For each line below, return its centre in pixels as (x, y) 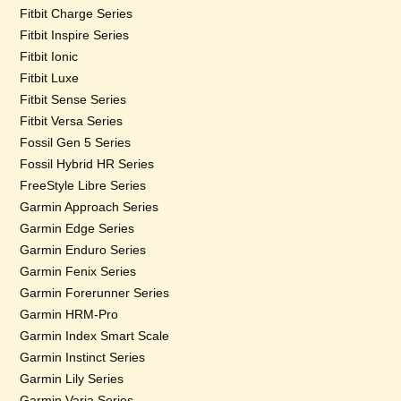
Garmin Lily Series (72, 379)
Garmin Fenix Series (78, 271)
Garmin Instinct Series (83, 357)
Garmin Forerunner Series (95, 293)
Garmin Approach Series (90, 207)
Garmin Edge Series (77, 228)
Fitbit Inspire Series (75, 35)
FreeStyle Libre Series (83, 185)
